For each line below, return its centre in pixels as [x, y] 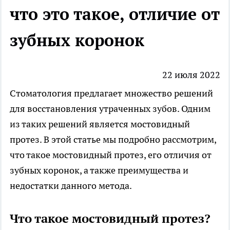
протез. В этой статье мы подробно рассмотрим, [113, 140]
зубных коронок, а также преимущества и [99, 170]
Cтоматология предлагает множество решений [111, 93]
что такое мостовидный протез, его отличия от [111, 155]
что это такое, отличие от [115, 14]
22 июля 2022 [191, 75]
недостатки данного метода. [71, 186]
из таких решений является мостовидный [100, 124]
